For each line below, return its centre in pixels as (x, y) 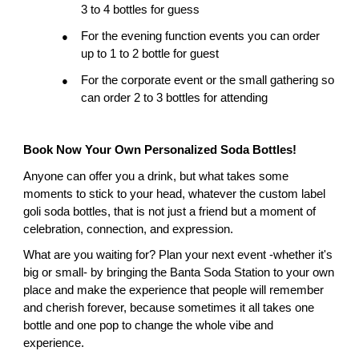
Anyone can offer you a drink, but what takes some (156, 176)
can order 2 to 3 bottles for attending (175, 97)
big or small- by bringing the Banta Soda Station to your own (179, 273)
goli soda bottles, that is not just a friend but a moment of (170, 211)
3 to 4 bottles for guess (141, 10)
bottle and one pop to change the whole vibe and (149, 326)
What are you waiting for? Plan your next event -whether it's (178, 255)
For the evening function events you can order (201, 36)
